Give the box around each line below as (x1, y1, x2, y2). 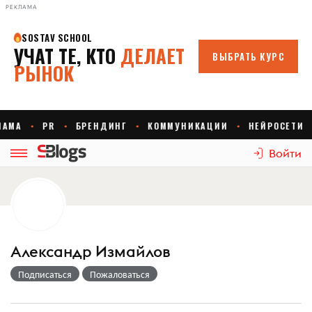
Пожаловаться (90, 266, 150, 281)
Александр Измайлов (10, 242, 170, 261)
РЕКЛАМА (6, 3, 38, 10)
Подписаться (18, 266, 72, 281)
